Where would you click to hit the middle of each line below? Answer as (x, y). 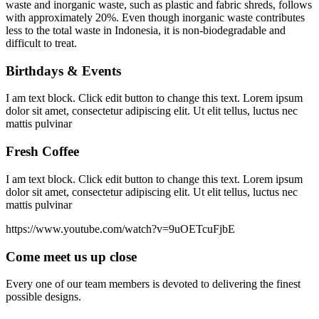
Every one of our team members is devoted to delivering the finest (153, 284)
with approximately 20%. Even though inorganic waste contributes (155, 17)
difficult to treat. (41, 43)
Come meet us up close (71, 256)
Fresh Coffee (42, 152)
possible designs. (43, 297)
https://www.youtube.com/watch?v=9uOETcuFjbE (120, 229)
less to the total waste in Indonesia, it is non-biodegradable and (146, 30)
